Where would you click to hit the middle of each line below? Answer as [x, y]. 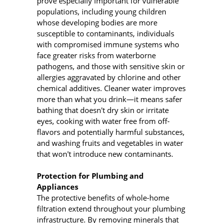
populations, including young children [102, 11]
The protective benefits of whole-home [103, 198]
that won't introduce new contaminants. [105, 154]
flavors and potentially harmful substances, [111, 132]
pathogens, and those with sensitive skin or [111, 66]
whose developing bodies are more [97, 22]
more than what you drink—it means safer [110, 99]
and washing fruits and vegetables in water [110, 143]
